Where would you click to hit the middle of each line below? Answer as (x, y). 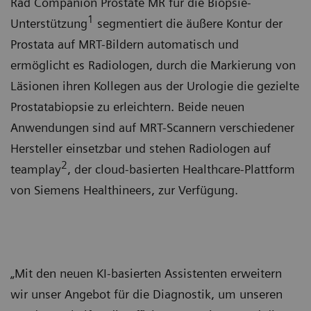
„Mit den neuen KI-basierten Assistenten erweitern (146, 273)
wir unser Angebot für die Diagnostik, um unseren (146, 294)
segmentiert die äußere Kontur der (188, 23)
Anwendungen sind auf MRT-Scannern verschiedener (152, 127)
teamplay (36, 169)
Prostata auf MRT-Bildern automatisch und (125, 44)
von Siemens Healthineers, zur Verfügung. (126, 190)
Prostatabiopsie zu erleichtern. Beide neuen (127, 107)
